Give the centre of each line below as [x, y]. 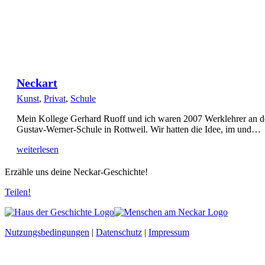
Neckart [37, 83]
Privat [55, 98]
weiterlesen [38, 149]
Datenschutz [119, 232]
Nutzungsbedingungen [47, 232]
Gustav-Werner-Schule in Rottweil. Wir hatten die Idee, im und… [139, 129]
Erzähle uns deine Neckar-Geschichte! [76, 172]
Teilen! [18, 192]
